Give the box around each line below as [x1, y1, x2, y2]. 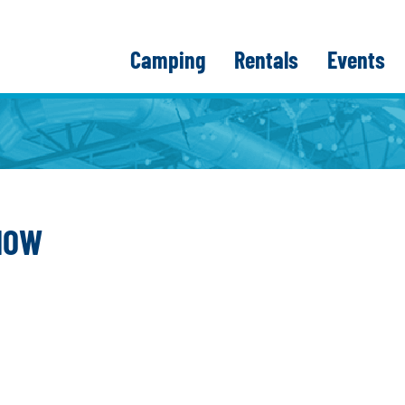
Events [327, 45, 385, 73]
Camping [130, 45, 205, 73]
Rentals [234, 45, 298, 73]
